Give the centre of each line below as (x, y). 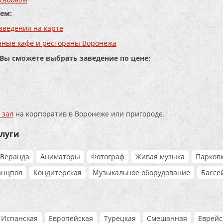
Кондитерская (57, 172)
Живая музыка (160, 156)
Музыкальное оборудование (141, 172)
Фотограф (108, 156)
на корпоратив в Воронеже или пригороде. (89, 113)
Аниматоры (60, 156)
